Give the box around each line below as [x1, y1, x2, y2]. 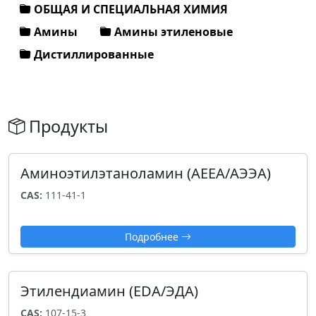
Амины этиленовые [111, 24, 233, 40]
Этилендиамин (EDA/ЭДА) [20, 281, 198, 301]
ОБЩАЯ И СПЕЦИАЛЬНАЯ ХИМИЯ [31, 1, 228, 18]
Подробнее [125, 230, 181, 244]
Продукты [25, 115, 108, 138]
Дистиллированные [31, 47, 154, 63]
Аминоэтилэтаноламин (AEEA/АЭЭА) [20, 164, 271, 183]
